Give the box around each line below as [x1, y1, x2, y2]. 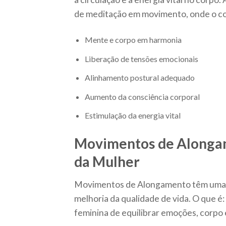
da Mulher [74, 153, 140, 171]
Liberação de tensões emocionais [84, 53, 198, 64]
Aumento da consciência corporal [84, 91, 200, 101]
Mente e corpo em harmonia [84, 34, 182, 44]
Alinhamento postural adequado [84, 73, 195, 83]
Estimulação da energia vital [84, 110, 181, 121]
